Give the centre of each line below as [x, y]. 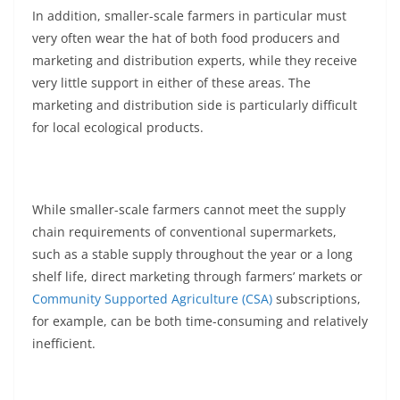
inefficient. [64, 344]
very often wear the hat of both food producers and [186, 38]
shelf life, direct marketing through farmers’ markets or [197, 277]
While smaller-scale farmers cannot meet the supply [189, 210]
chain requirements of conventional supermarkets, [184, 232]
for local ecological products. [118, 128]
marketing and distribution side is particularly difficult [195, 105]
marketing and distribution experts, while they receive [195, 61]
